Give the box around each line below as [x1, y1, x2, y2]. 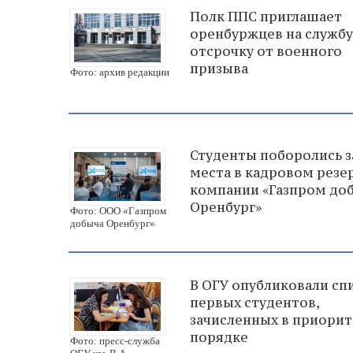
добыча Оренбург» [70, 217, 155, 230]
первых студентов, [190, 294, 319, 312]
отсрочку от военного [190, 43, 342, 61]
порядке [190, 329, 248, 347]
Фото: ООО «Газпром [70, 205, 166, 217]
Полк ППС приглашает [190, 8, 342, 26]
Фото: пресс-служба [70, 335, 160, 347]
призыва [190, 60, 248, 78]
